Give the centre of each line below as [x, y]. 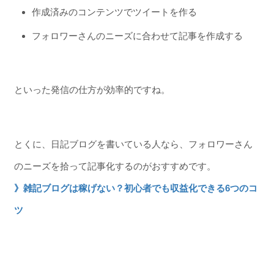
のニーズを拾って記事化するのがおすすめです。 [115, 166]
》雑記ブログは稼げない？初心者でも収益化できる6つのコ [135, 188]
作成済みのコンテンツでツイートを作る [114, 12]
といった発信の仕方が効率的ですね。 [92, 90]
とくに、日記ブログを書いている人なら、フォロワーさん [133, 144]
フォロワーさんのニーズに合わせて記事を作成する [137, 35]
